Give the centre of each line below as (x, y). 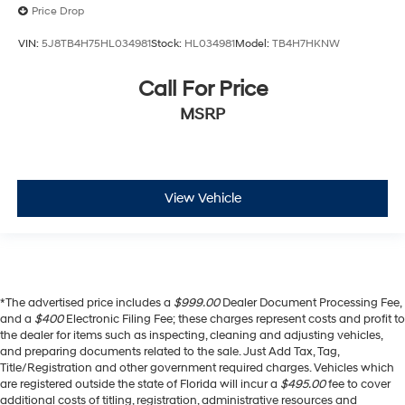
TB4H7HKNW (306, 43)
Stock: (168, 43)
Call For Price (202, 90)
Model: (254, 43)
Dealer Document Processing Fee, (311, 303)
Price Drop (58, 12)
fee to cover (358, 385)
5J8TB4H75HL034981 (96, 43)
